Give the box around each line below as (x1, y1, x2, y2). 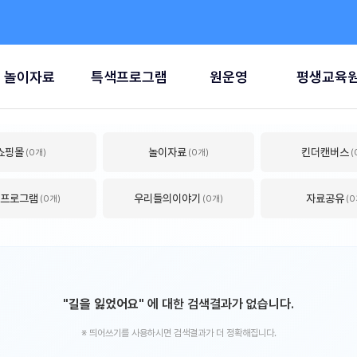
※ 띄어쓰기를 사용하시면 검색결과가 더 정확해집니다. (80, 328, 277, 339)
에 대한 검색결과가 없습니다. (144, 296, 294, 312)
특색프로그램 (90, 68, 167, 85)
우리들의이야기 (133, 191, 201, 205)
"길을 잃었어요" (63, 296, 144, 312)
